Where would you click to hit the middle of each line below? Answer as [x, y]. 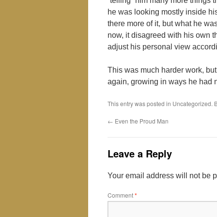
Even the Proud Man [141, 121]
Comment [121, 195]
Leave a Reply [140, 153]
